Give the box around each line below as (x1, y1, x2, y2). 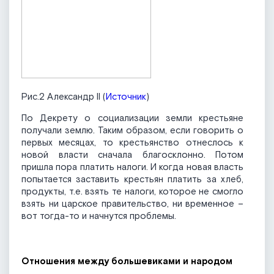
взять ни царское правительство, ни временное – (21, 198, 243, 210)
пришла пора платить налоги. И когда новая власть (21, 161, 243, 174)
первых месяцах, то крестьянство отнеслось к (21, 137, 243, 149)
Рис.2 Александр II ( (21, 91, 106, 103)
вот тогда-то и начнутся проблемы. (21, 210, 176, 223)
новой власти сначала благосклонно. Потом (21, 149, 243, 161)
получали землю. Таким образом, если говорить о (21, 125, 243, 137)
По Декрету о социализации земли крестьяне (21, 113, 243, 125)
